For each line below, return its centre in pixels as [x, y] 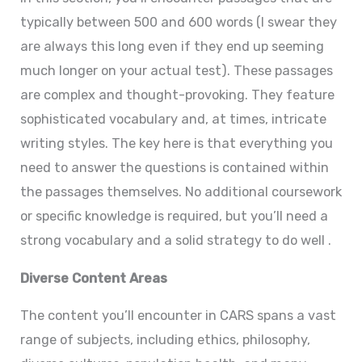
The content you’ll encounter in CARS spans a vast [178, 316]
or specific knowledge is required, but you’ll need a [174, 217]
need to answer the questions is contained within [174, 168]
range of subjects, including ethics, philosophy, [165, 340]
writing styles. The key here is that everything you [176, 144]
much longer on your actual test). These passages [176, 71]
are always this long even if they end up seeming [172, 47]
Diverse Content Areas [93, 278]
